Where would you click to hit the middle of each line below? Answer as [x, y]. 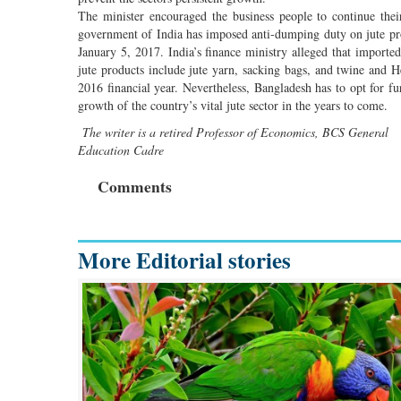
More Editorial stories [184, 260]
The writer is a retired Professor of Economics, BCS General [233, 132]
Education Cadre [121, 149]
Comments [135, 186]
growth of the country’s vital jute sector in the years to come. [233, 105]
